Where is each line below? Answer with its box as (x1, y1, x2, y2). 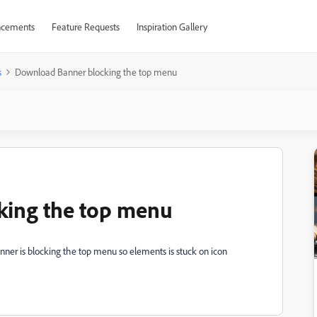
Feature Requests (51, 21, 120, 33)
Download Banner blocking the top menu (15, 66, 177, 78)
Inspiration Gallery (136, 21, 207, 33)
